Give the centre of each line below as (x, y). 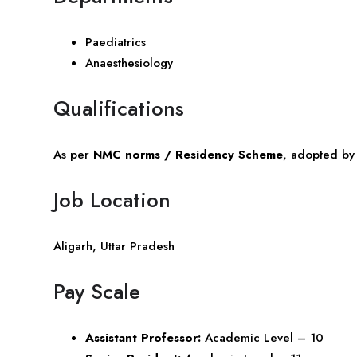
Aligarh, (77, 246)
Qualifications (119, 108)
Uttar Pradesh (137, 246)
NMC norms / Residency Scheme (188, 154)
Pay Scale (97, 291)
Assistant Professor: (143, 337)
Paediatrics (116, 42)
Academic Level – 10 (262, 337)
